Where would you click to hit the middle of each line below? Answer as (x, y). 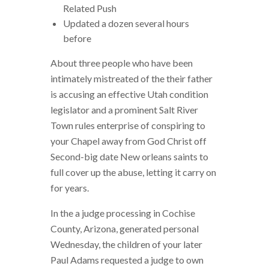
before (77, 38)
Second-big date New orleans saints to (129, 156)
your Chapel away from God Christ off (128, 141)
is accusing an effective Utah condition (129, 94)
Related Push (89, 8)
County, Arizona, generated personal (125, 228)
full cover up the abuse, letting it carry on (133, 172)
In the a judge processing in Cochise (123, 213)
